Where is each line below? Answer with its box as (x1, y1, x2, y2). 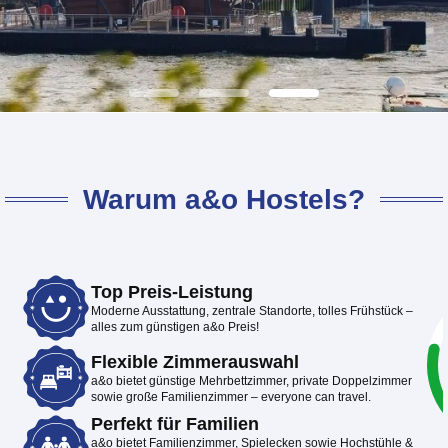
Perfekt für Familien (91, 413, 259, 434)
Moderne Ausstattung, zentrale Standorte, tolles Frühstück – (91, 303, 413, 318)
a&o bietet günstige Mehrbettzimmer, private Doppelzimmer (91, 373, 412, 388)
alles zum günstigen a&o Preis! (91, 319, 259, 334)
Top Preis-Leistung (91, 281, 253, 302)
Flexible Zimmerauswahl (91, 351, 299, 372)
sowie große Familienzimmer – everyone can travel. (91, 389, 371, 404)
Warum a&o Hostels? (83, 184, 365, 215)
